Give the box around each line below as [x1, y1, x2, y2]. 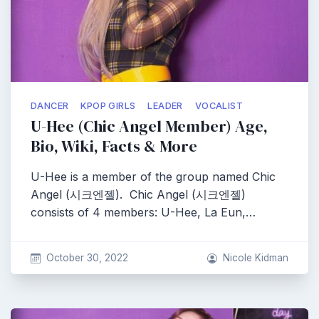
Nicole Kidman [223, 252, 288, 263]
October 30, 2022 [46, 252, 128, 263]
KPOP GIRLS [80, 100, 136, 111]
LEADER [147, 100, 183, 111]
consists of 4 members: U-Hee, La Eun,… [31, 205, 256, 219]
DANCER [31, 100, 69, 111]
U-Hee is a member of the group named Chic [31, 169, 276, 184]
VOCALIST [194, 100, 244, 111]
